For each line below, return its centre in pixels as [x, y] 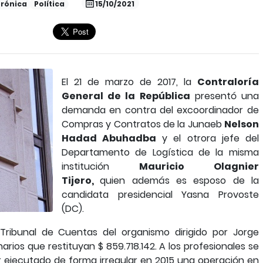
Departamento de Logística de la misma [160, 152]
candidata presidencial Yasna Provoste [160, 195]
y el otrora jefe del [208, 138]
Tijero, [81, 181]
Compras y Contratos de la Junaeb [143, 124]
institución [100, 166]
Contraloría [228, 82]
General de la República [126, 96]
